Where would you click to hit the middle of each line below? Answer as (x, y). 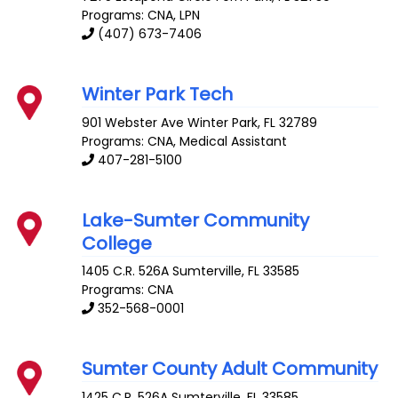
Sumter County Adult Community (230, 369)
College (117, 243)
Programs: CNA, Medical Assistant (185, 141)
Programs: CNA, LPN (141, 15)
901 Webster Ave (133, 122)
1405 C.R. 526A (126, 271)
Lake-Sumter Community (196, 220)
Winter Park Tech (158, 94)
